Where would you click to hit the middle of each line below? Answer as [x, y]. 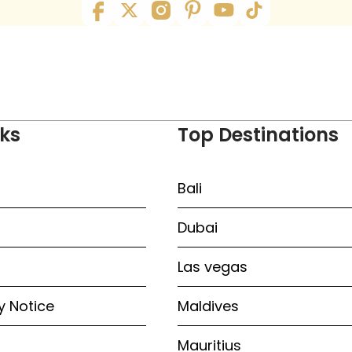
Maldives [208, 306]
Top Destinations [258, 135]
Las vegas [213, 267]
